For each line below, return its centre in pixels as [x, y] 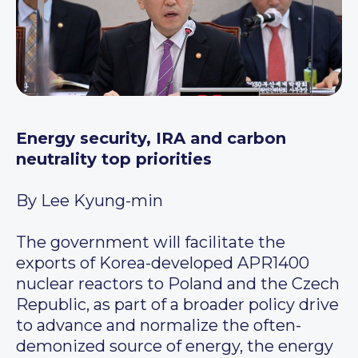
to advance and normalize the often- [159, 326]
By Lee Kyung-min [89, 201]
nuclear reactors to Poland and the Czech [178, 284]
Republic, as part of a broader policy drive [177, 305]
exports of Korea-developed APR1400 [163, 263]
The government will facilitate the [151, 243]
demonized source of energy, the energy [175, 346]
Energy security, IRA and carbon [151, 139]
